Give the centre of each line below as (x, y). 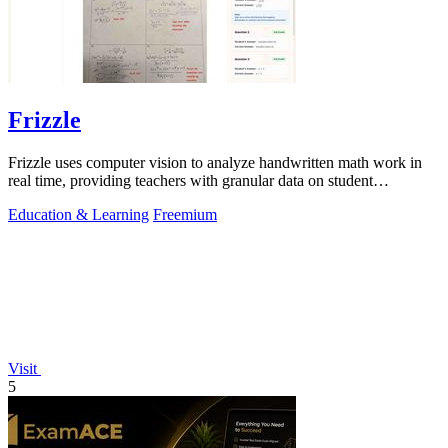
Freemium (185, 215)
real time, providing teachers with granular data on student (190, 181)
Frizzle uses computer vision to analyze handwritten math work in (215, 163)
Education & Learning (78, 215)
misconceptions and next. (87, 199)
